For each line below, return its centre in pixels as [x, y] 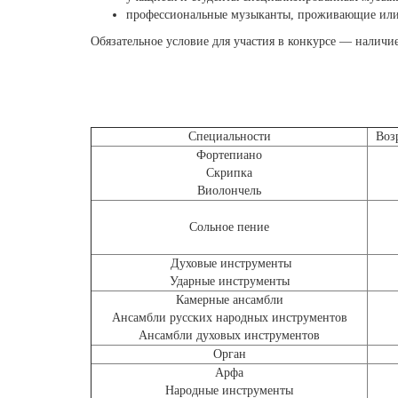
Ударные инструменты [229, 281]
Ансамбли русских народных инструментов [229, 318]
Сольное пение [229, 227]
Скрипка [229, 173]
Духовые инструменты [229, 263]
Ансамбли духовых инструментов [229, 335]
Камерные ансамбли [229, 300]
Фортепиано [229, 155]
